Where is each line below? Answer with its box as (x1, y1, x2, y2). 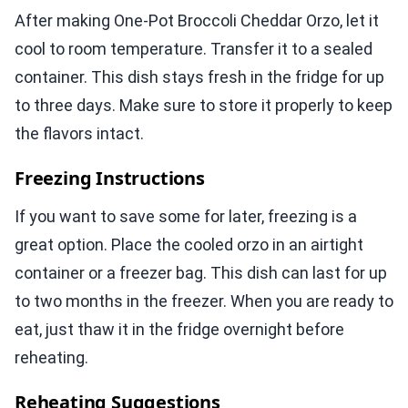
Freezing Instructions (15, 166, 205, 191)
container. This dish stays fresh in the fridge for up (15, 67, 384, 87)
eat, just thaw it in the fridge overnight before (15, 320, 344, 340)
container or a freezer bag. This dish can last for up (15, 263, 387, 283)
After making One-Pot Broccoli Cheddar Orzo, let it (15, 11, 379, 31)
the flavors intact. (15, 124, 144, 144)
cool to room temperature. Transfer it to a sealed (15, 39, 372, 59)
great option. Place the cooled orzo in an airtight (15, 235, 363, 255)
